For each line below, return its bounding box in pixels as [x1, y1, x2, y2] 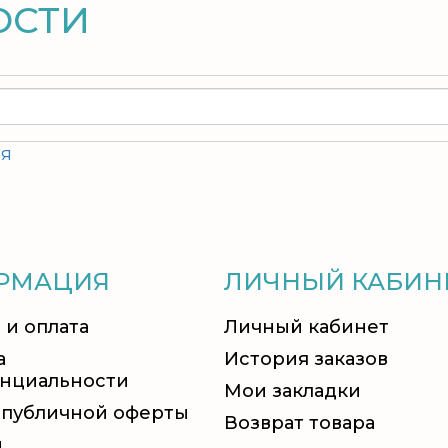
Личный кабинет [224, 316, 389, 338]
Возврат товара [224, 412, 375, 434]
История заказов [224, 348, 388, 370]
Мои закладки [224, 380, 361, 402]
